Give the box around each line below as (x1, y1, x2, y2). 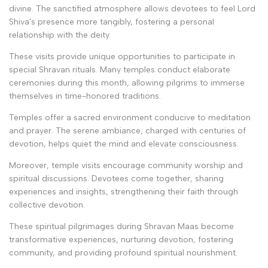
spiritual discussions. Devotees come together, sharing (9, 173, 224, 184)
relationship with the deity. (9, 30, 111, 41)
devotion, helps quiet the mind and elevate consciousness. (9, 139, 239, 150)
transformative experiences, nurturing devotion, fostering (9, 234, 233, 245)
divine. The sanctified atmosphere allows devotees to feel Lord (9, 4, 255, 14)
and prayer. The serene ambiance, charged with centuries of (9, 126, 246, 136)
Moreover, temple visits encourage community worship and (9, 160, 243, 171)
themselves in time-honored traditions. (9, 91, 161, 102)
